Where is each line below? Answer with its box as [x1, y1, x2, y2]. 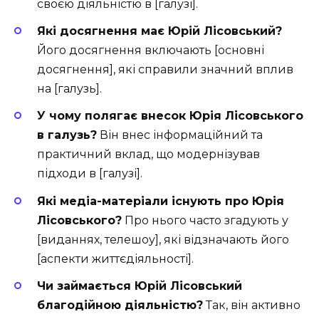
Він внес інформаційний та [97, 128, 263, 142]
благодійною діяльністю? [37, 298, 203, 312]
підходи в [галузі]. [37, 167, 142, 181]
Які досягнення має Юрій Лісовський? [37, 24, 282, 38]
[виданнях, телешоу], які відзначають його [37, 232, 289, 246]
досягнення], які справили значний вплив [37, 63, 293, 77]
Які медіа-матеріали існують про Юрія [37, 194, 284, 208]
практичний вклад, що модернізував [37, 147, 260, 162]
